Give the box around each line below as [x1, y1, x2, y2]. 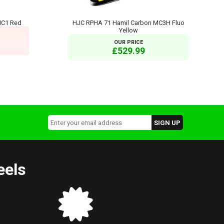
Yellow [119, 26, 138, 34]
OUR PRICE [114, 38, 143, 45]
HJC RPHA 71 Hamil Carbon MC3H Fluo [72, 18, 185, 26]
